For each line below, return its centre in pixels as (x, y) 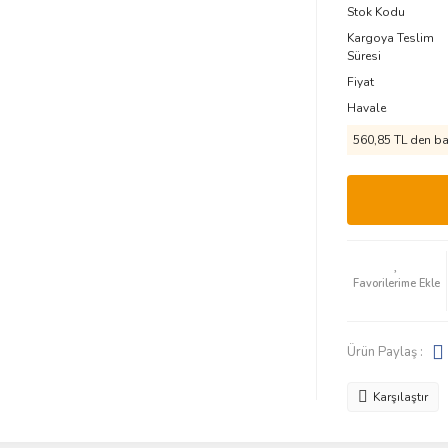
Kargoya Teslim (390, 38)
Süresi (363, 56)
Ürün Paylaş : (384, 351)
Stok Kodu (375, 12)
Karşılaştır (400, 397)
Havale (366, 108)
